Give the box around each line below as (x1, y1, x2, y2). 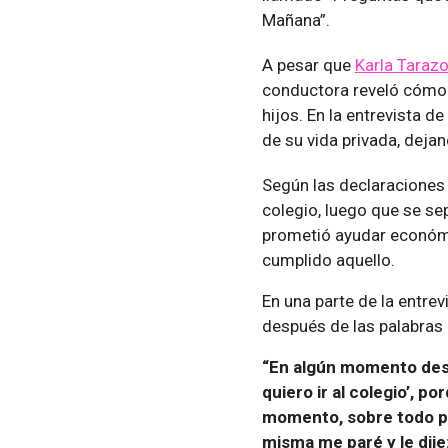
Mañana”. (262, 9, 330, 30)
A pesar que (262, 54, 355, 75)
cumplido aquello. (262, 249, 395, 270)
